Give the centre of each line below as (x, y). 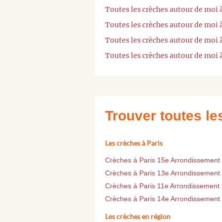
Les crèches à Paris (134, 143)
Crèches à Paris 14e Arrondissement (163, 199)
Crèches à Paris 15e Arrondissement (163, 160)
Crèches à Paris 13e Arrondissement (163, 173)
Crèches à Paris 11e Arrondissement (162, 186)
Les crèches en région (138, 217)
